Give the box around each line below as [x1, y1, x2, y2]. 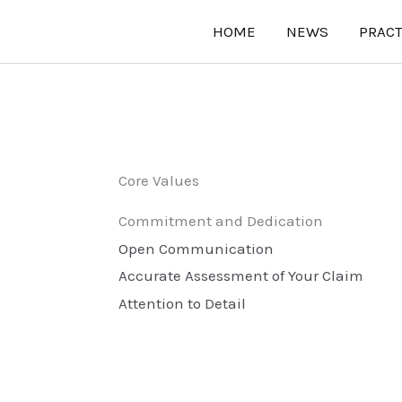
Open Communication [118, 239, 277, 258]
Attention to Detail [118, 294, 246, 313]
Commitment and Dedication [118, 212, 327, 230]
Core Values [118, 171, 199, 189]
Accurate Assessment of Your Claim [118, 267, 367, 285]
